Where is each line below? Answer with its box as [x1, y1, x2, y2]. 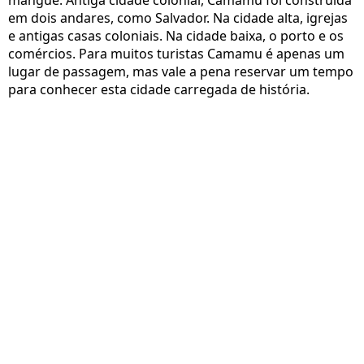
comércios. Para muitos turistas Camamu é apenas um [8, 45, 344, 63]
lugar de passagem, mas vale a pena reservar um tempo [8, 63, 353, 81]
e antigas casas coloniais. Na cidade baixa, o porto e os [8, 27, 344, 45]
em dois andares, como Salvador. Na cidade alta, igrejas [8, 9, 348, 28]
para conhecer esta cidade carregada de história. [8, 80, 310, 99]
